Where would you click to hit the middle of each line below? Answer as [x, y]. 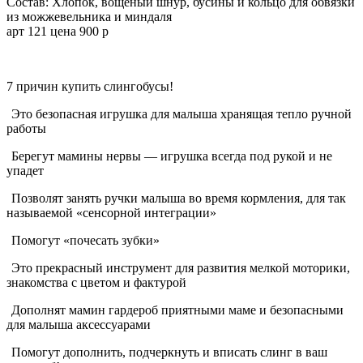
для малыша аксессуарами [79, 325]
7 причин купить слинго [75, 87]
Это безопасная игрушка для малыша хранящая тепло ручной [180, 114]
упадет [25, 171]
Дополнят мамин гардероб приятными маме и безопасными [176, 310]
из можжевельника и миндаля [89, 17]
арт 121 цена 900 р [58, 32]
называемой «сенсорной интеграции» [111, 213]
